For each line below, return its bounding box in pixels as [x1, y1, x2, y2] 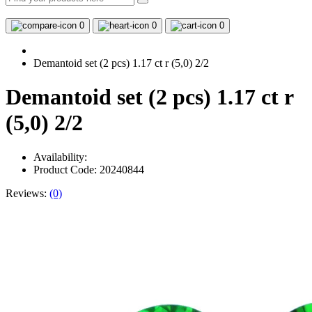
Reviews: [6, 187, 49, 199]
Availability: [33, 150, 87, 163]
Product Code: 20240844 [33, 163, 144, 175]
